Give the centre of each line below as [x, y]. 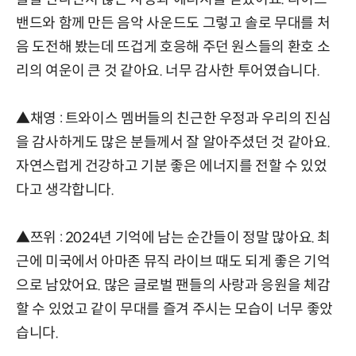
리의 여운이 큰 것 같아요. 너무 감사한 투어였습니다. [168, 71]
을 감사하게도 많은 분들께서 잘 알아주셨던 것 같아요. [173, 143]
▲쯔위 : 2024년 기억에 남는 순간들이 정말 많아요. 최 [174, 238]
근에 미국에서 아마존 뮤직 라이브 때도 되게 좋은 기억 [173, 262]
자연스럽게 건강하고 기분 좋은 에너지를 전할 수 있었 [172, 166]
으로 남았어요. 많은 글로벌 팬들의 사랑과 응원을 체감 [173, 286]
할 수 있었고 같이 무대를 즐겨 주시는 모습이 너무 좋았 [174, 310]
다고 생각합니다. [65, 190]
